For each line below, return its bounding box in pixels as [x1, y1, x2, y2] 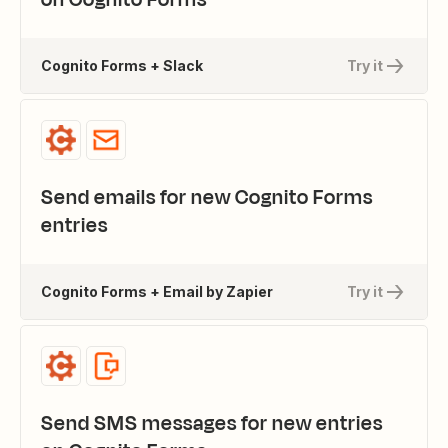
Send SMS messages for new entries [41, 409, 383, 438]
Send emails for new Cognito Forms [41, 183, 373, 212]
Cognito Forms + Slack [41, 56, 203, 74]
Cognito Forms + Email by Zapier [41, 282, 273, 300]
